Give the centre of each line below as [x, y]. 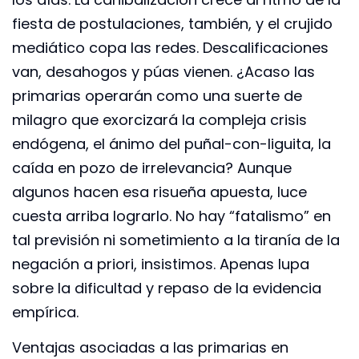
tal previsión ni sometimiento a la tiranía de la [176, 240]
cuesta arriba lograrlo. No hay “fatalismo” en [171, 216]
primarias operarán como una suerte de [157, 95]
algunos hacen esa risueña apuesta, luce [159, 192]
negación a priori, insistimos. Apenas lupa [161, 264]
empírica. [45, 312]
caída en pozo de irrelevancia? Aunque [152, 167]
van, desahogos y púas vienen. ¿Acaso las [163, 71]
